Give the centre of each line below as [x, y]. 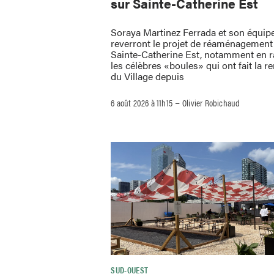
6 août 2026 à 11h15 [142, 102]
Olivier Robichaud [211, 102]
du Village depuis [148, 76]
